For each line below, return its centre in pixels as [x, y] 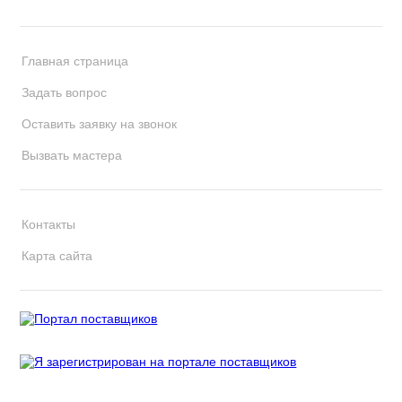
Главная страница [75, 61]
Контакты [49, 225]
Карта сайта [57, 256]
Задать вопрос [65, 93]
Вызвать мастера [72, 156]
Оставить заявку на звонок [100, 124]
